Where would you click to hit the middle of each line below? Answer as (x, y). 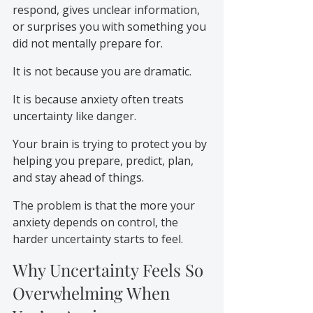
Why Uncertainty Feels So (110, 269)
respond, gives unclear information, (108, 9)
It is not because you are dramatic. (102, 71)
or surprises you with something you (111, 26)
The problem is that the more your (105, 205)
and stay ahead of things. (78, 177)
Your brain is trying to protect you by (111, 144)
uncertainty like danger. (74, 116)
